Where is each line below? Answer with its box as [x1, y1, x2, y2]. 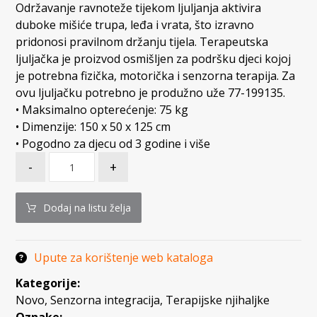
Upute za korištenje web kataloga [34, 250, 214, 266]
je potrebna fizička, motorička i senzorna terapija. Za [16, 68, 296, 84]
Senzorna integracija [50, 292, 161, 309]
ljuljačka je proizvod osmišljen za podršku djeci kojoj [16, 51, 292, 67]
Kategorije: [16, 275, 81, 292]
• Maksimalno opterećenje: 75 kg [16, 102, 189, 118]
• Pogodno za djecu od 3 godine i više [16, 136, 211, 152]
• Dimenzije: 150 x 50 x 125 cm [16, 119, 171, 135]
